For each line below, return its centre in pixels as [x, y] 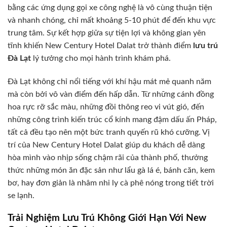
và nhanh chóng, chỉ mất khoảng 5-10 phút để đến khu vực [112, 20]
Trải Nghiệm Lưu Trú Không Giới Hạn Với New [107, 218]
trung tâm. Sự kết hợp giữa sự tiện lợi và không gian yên [107, 33]
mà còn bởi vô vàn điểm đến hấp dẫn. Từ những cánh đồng [111, 94]
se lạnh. [21, 195]
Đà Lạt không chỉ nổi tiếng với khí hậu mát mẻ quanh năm [109, 81]
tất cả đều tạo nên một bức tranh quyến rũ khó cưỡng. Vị [109, 132]
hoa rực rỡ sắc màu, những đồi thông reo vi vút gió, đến [106, 107]
